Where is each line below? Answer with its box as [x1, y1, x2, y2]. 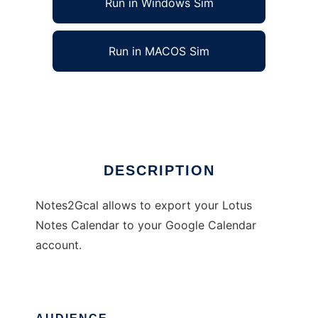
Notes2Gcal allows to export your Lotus [35, 198, 252, 213]
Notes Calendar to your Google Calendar [35, 218, 256, 233]
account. [35, 238, 82, 253]
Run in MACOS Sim [109, 44, 209, 59]
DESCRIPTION [103, 163, 215, 179]
